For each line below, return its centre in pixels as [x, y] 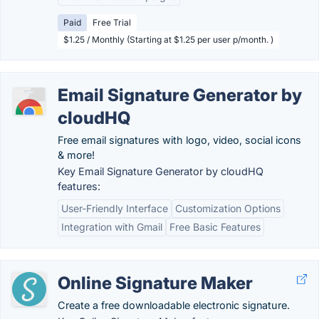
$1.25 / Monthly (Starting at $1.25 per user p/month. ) [168, 40]
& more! [76, 155]
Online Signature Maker [155, 283]
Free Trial [112, 22]
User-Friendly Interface [115, 208]
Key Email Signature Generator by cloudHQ [161, 171]
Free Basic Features [215, 227]
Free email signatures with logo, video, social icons [179, 140]
